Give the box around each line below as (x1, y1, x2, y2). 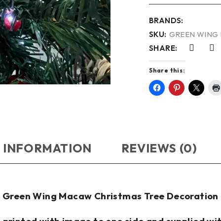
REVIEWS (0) (121, 141, 197, 155)
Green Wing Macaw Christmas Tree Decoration (2, 190, 219, 202)
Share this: (149, 67, 185, 74)
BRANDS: (149, 16, 184, 25)
